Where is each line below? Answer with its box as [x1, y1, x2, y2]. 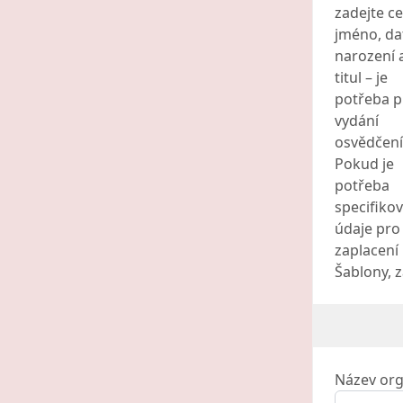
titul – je [335, 67, 388, 87]
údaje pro [335, 218, 400, 238]
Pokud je [335, 153, 394, 174]
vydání [335, 110, 379, 130]
